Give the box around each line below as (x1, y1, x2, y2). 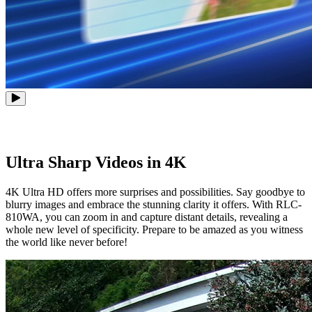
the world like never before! (6, 235, 127, 248)
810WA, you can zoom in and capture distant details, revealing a (6, 210, 288, 223)
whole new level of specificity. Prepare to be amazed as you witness (6, 223, 303, 235)
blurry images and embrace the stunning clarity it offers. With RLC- (6, 198, 302, 210)
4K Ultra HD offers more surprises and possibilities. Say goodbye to (6, 185, 305, 198)
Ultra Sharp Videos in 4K (6, 153, 187, 171)
